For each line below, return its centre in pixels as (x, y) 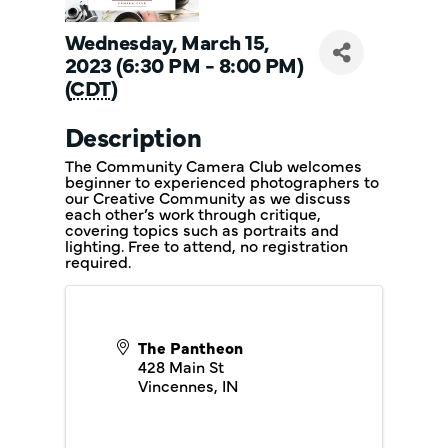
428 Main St (181, 366)
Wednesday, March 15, (167, 41)
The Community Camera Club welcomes (213, 165)
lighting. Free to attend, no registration (206, 245)
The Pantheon (190, 347)
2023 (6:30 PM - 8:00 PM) (184, 64)
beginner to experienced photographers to (222, 181)
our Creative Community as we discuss (208, 197)
